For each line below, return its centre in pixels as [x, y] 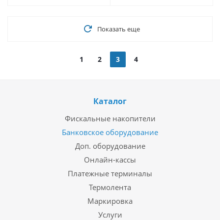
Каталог [110, 101]
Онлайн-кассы [110, 160]
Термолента [110, 187]
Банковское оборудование [110, 132]
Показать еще [118, 29]
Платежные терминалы [110, 173]
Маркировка [110, 201]
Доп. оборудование [110, 146]
